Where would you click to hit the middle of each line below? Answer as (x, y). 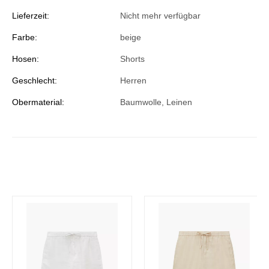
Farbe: (25, 37)
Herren (133, 80)
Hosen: (26, 59)
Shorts (132, 59)
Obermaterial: (38, 102)
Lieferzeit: (31, 16)
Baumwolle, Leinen (156, 102)
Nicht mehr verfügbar (160, 16)
